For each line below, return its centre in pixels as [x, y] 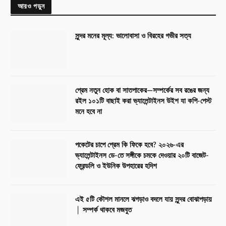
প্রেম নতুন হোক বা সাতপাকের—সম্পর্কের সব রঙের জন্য [142, 91]
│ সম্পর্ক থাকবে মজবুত [103, 210]
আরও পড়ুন [31, 6]
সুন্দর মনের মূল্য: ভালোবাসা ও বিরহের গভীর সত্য [133, 36]
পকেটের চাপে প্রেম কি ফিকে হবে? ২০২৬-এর [129, 145]
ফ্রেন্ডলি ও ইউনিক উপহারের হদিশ [116, 166]
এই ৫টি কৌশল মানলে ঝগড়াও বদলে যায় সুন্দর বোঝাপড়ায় [144, 200]
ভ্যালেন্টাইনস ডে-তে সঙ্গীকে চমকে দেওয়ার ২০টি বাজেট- [142, 156]
